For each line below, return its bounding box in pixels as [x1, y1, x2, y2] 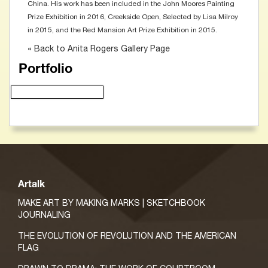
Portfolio [19, 63, 72, 77]
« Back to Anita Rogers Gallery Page [28, 43, 170, 53]
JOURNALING [18, 209, 71, 220]
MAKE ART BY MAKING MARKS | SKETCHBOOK [18, 197, 205, 208]
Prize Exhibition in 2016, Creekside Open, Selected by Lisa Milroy [28, 12, 238, 21]
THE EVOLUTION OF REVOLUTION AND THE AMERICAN [18, 230, 236, 240]
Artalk [18, 180, 45, 190]
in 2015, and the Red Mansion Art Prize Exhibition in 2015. [28, 25, 217, 34]
